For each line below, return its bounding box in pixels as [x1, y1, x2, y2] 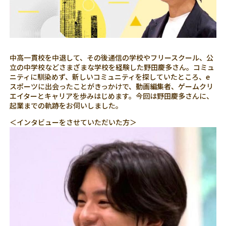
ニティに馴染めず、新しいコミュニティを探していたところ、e [10, 71, 210, 82]
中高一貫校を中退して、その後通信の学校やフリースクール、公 [10, 52, 214, 63]
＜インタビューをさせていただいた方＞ [10, 117, 137, 127]
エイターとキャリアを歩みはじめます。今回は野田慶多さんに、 [10, 90, 214, 101]
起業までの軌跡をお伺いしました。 [10, 100, 123, 110]
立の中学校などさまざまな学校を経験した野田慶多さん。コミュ [10, 62, 215, 72]
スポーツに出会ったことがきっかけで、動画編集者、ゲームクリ [10, 81, 214, 91]
